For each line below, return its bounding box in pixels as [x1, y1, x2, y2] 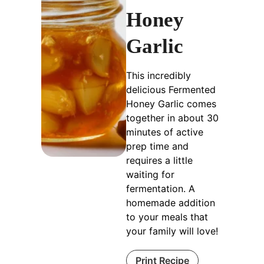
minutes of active [126, 126, 203, 138]
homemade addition [126, 197, 215, 209]
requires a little [126, 154, 193, 167]
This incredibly [126, 70, 191, 82]
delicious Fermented [126, 84, 216, 96]
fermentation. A [126, 183, 195, 195]
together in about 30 [126, 112, 219, 124]
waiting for [126, 169, 174, 181]
